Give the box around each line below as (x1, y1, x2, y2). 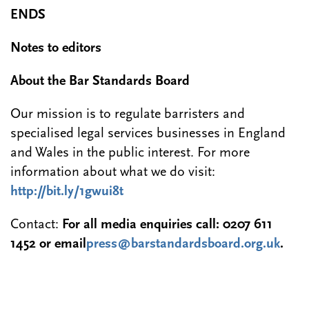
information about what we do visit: (10, 166, 215, 180)
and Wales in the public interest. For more (10, 146, 250, 161)
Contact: (10, 218, 62, 232)
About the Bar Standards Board (10, 74, 190, 89)
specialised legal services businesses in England (10, 127, 286, 141)
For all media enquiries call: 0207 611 (62, 218, 272, 232)
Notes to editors (10, 41, 101, 56)
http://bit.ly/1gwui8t (10, 185, 123, 199)
